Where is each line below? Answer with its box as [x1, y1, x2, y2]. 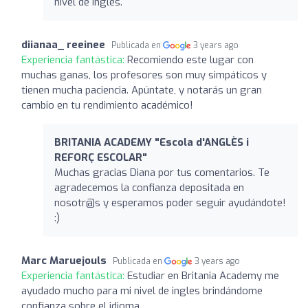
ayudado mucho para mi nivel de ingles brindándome [21, 283, 263, 298]
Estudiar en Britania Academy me [127, 268, 279, 283]
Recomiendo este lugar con [127, 52, 254, 67]
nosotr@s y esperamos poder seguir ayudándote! [54, 195, 286, 210]
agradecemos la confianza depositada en [54, 180, 244, 195]
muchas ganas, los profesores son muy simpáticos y [21, 67, 267, 82]
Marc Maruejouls [21, 253, 107, 267]
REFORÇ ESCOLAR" [54, 150, 147, 164]
